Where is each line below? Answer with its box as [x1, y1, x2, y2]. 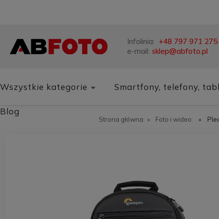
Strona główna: [99, 115, 145, 123]
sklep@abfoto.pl [152, 46, 208, 56]
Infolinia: [127, 37, 156, 46]
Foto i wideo [155, 115, 192, 123]
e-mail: [127, 46, 150, 56]
